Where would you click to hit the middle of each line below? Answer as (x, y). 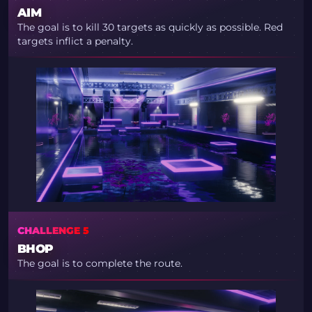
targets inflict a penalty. (75, 41)
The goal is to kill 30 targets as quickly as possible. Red (150, 28)
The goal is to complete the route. (100, 264)
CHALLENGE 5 (53, 231)
